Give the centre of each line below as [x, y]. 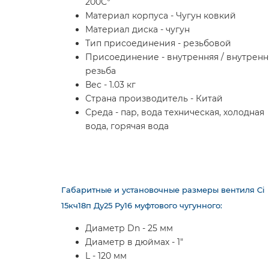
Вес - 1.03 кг [110, 85]
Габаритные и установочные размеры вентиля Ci [163, 190]
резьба [101, 71]
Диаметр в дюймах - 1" [134, 242]
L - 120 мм [106, 256]
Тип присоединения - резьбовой [158, 43]
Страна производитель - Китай [154, 98]
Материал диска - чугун [138, 29]
